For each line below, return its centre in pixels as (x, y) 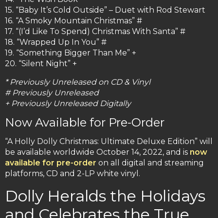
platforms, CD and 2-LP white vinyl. (73, 174)
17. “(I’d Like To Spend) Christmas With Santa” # (95, 32)
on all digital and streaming (150, 163)
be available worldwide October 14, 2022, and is (97, 152)
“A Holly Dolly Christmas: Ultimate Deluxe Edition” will (109, 142)
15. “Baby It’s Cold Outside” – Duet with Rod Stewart (105, 10)
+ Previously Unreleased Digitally (68, 104)
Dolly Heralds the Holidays (105, 196)
